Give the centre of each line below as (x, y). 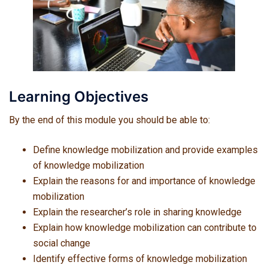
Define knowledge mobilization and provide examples (145, 150)
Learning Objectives (79, 97)
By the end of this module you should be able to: (109, 120)
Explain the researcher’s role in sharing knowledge (138, 212)
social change (63, 243)
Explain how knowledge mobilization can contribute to (145, 228)
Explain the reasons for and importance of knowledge (144, 181)
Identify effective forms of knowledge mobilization (140, 259)
